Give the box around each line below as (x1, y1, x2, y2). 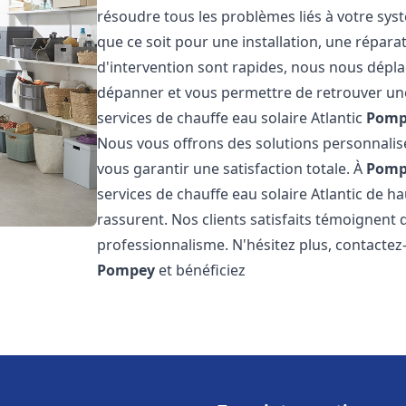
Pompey (97, 260, 156, 280)
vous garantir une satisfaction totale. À (97, 159, 367, 179)
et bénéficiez (155, 260, 246, 280)
